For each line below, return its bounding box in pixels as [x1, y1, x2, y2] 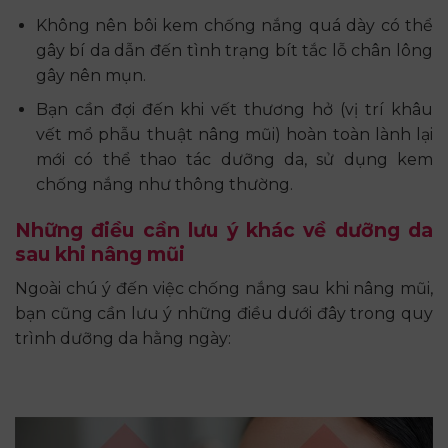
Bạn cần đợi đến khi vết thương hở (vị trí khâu [35, 100, 433, 120]
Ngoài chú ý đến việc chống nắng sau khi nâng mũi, [15, 278, 433, 298]
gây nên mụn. [35, 65, 146, 85]
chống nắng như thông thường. [35, 175, 293, 195]
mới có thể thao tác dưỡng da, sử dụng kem [35, 150, 433, 170]
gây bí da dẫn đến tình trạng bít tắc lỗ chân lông [35, 40, 433, 60]
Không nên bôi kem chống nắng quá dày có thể [35, 15, 433, 35]
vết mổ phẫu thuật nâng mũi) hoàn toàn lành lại [35, 125, 433, 145]
